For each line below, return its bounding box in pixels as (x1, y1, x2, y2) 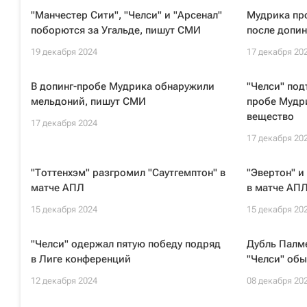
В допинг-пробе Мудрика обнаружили (31, 80, 214, 93)
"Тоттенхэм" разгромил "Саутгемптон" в (31, 167, 225, 179)
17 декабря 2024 (31, 118, 97, 128)
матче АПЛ (31, 182, 84, 194)
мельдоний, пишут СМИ (31, 95, 146, 108)
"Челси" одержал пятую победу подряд (31, 238, 221, 250)
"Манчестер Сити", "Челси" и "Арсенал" (31, 9, 222, 21)
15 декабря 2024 (31, 204, 97, 214)
